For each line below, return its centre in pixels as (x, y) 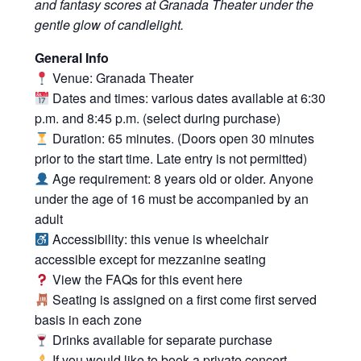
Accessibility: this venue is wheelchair (159, 239)
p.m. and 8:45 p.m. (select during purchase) (157, 118)
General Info (71, 58)
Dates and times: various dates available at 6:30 (188, 98)
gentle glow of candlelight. (109, 25)
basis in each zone (88, 320)
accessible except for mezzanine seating (150, 259)
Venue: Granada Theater (122, 78)
